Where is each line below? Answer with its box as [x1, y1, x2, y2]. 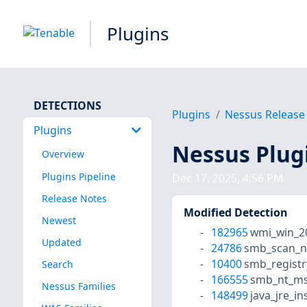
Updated [41, 235, 82, 249]
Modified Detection [183, 205, 287, 221]
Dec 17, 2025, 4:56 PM [172, 171, 284, 186]
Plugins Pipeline [41, 169, 116, 183]
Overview [41, 147, 84, 161]
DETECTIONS [33, 97, 101, 113]
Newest [41, 213, 76, 227]
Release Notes [41, 191, 107, 205]
